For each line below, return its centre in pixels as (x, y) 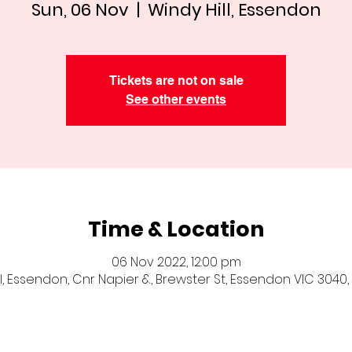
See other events (176, 99)
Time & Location (176, 229)
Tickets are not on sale (176, 81)
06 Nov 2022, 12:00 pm (176, 262)
